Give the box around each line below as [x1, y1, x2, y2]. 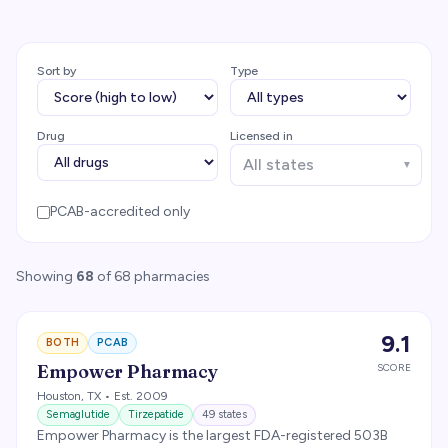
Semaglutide [46, 408, 110, 421]
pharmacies [134, 268, 210, 285]
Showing [16, 268, 76, 285]
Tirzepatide [128, 408, 184, 421]
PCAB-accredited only [50, 203, 190, 220]
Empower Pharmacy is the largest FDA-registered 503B [37, 427, 388, 444]
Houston [37, 389, 81, 403]
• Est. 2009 [101, 389, 168, 403]
